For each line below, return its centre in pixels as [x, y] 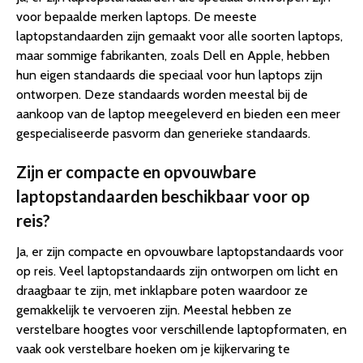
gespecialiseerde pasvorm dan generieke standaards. [163, 133]
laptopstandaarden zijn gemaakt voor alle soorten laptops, [179, 36]
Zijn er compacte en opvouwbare [136, 171]
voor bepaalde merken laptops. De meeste [137, 16]
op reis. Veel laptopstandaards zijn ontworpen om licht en [177, 271]
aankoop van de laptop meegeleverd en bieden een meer [178, 113]
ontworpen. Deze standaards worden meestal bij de [162, 94]
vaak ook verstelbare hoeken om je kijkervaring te [153, 348]
